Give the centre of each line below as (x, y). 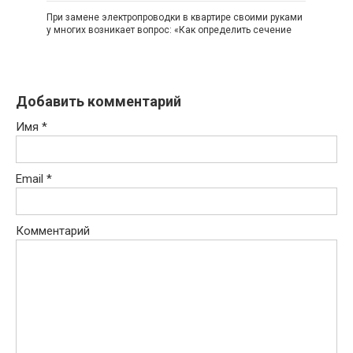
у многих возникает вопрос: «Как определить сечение (169, 30)
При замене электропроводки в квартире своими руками (175, 17)
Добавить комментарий (98, 101)
